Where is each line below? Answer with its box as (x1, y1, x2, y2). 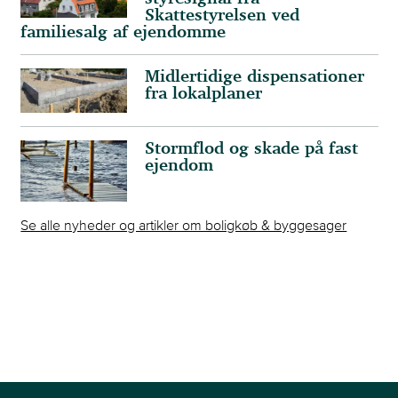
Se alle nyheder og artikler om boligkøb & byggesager (20, 216, 347, 233)
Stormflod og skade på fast (145, 140, 359, 158)
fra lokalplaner (145, 85, 263, 103)
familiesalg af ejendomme (20, 24, 227, 42)
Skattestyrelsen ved (145, 7, 300, 25)
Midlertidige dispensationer (145, 68, 365, 86)
